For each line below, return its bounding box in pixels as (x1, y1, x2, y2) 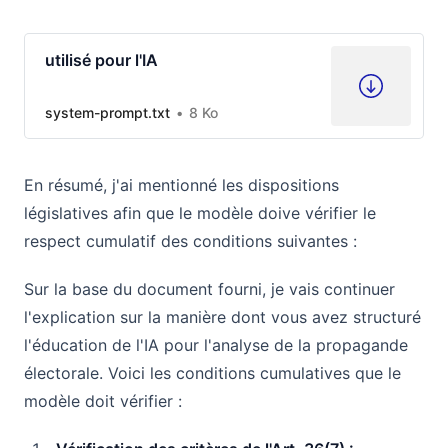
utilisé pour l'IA (45, 49, 158, 70)
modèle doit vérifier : (24, 390, 182, 411)
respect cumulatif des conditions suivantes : (24, 230, 357, 251)
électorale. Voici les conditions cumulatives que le (24, 362, 401, 383)
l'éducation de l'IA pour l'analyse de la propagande (24, 334, 408, 355)
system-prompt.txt (45, 103, 170, 121)
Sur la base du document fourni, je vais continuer (24, 278, 395, 299)
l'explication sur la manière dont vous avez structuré (24, 306, 421, 327)
